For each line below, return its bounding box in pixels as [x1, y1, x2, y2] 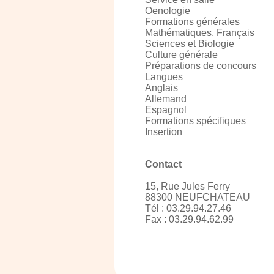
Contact [145, 159, 182, 169]
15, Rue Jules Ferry [145, 181, 230, 191]
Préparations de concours [145, 61, 256, 71]
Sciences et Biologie [145, 39, 234, 49]
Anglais [145, 83, 178, 93]
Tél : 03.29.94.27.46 [145, 203, 231, 213]
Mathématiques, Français [145, 28, 254, 38]
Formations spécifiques [145, 116, 246, 126]
